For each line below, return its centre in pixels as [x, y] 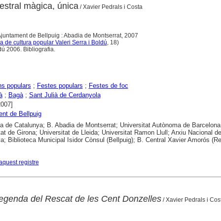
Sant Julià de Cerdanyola [65, 95]
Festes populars [60, 85]
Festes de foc [108, 85]
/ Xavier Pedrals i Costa [110, 7]
